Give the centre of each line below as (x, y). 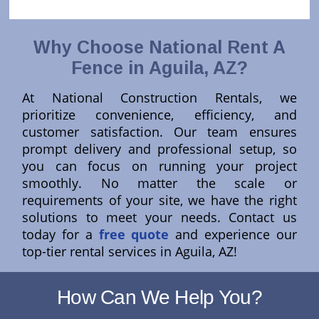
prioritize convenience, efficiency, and (159, 115)
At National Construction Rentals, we (159, 98)
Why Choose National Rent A (159, 47)
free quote (134, 235)
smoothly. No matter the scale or (159, 183)
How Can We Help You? (159, 298)
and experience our (233, 235)
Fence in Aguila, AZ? (159, 68)
